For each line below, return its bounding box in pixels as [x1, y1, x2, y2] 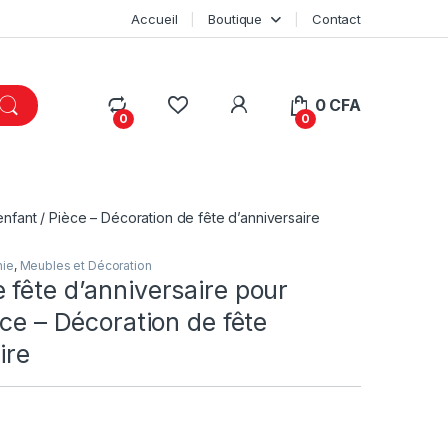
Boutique [208, 10, 263, 27]
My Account [248, 94, 346, 114]
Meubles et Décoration [19, 257, 152, 273]
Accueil [131, 10, 178, 27]
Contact [311, 10, 361, 27]
